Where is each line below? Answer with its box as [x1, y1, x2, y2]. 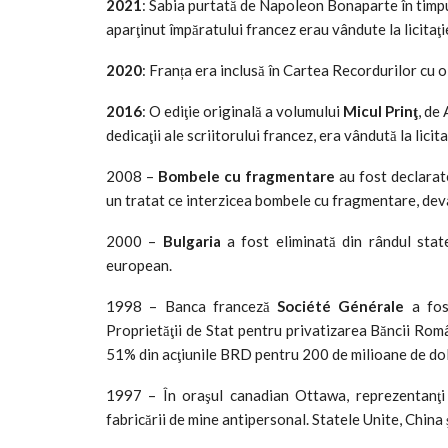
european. [106, 255, 172, 274]
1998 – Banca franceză [106, 296, 278, 315]
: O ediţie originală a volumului [142, 101, 343, 120]
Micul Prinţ [343, 101, 418, 120]
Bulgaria [162, 231, 221, 250]
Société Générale [277, 296, 405, 315]
